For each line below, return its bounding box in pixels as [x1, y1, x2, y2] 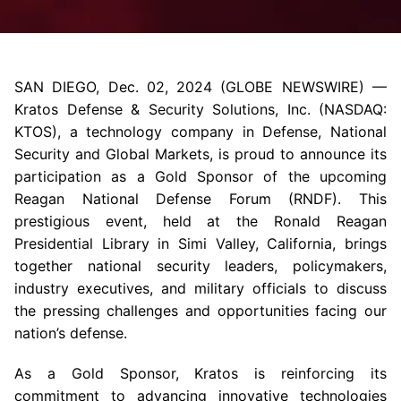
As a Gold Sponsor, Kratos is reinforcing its [14, 364, 387, 382]
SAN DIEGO [14, 78, 97, 96]
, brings [332, 235, 388, 252]
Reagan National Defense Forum [14, 190, 271, 208]
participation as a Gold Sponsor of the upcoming [14, 167, 387, 185]
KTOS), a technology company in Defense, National [14, 123, 387, 141]
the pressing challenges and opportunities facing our [14, 302, 387, 320]
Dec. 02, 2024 [107, 78, 213, 96]
